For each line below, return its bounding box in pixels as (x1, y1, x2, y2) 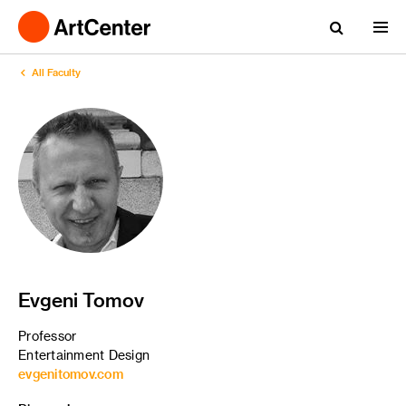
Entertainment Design (18, 347, 150, 362)
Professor (18, 328, 77, 343)
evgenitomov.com (18, 366, 123, 382)
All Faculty (31, 67, 81, 79)
